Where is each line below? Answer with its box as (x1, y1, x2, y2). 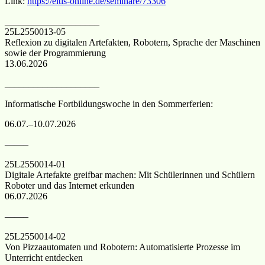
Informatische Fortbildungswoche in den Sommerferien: (5, 98, 213, 109)
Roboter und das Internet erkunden (5, 180, 134, 190)
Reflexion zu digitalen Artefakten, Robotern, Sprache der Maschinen (5, 37, 260, 47)
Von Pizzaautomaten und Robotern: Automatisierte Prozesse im (5, 241, 240, 252)
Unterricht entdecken (5, 252, 83, 263)
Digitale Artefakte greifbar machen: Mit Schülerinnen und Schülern (5, 169, 255, 180)
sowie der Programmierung (5, 47, 106, 58)
